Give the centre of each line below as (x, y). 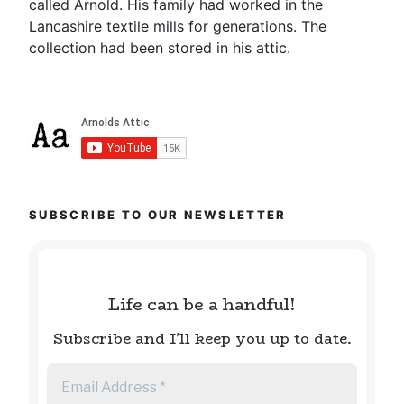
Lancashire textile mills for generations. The (178, 27)
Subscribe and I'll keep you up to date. (202, 338)
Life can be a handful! (202, 305)
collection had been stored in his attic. (160, 48)
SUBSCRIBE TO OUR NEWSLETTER (158, 215)
